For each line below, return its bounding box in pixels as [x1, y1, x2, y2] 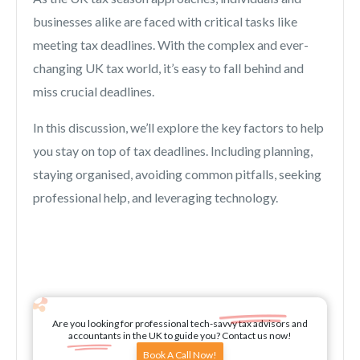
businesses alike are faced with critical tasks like [33, 14, 297, 30]
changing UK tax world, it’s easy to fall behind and [33, 60, 304, 76]
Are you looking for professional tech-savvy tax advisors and [52, 317, 308, 330]
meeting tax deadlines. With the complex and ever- [33, 37, 309, 53]
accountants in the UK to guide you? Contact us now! [68, 329, 292, 342]
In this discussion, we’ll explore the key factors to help [33, 120, 324, 136]
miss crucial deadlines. [33, 84, 154, 100]
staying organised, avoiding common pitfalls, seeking [33, 166, 321, 182]
